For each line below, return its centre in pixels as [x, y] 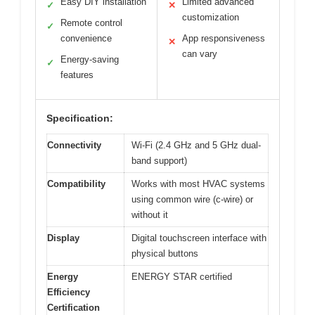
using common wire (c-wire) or [192, 200]
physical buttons [165, 254]
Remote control [91, 23]
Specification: [80, 118]
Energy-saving [90, 60]
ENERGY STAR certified [182, 277]
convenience [86, 39]
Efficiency [69, 292]
